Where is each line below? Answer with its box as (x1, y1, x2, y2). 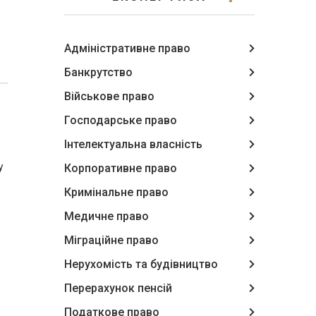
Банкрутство (64, 66, 133, 79)
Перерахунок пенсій (64, 281, 172, 295)
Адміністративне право (64, 42, 190, 55)
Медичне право (64, 209, 149, 223)
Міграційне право (64, 233, 159, 247)
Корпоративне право (64, 162, 177, 175)
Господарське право (64, 114, 177, 127)
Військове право (64, 90, 154, 103)
